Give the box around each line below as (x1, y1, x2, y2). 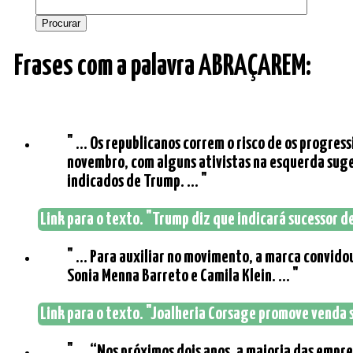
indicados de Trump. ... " (67, 173, 207, 191)
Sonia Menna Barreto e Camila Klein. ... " (67, 267, 299, 286)
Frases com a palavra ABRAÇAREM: (14, 52, 311, 81)
